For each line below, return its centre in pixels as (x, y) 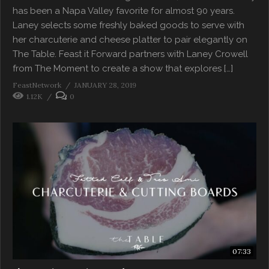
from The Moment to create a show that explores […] (123, 68)
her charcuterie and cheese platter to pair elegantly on (130, 39)
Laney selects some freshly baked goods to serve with (128, 25)
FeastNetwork (37, 85)
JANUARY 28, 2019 (105, 85)
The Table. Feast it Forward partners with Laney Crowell (130, 54)
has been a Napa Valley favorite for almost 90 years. (124, 11)
